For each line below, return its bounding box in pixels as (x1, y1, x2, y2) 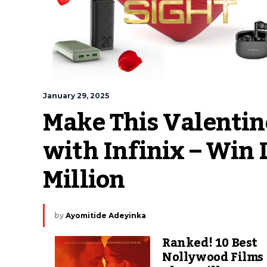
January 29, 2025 (43, 91, 109, 100)
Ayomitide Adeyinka (66, 211, 146, 220)
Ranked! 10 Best (162, 231, 258, 255)
